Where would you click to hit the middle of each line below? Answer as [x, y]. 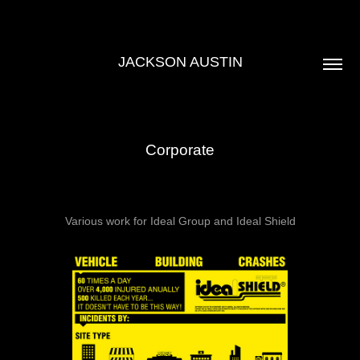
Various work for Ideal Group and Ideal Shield [180, 221]
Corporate [180, 150]
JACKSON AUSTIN [180, 62]
